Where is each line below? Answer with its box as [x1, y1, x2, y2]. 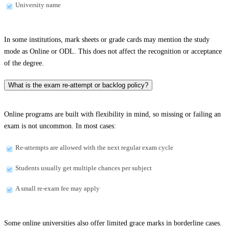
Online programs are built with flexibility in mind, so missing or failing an [4, 110, 221, 118]
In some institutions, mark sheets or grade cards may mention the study [4, 36, 210, 44]
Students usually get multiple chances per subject [15, 164, 152, 172]
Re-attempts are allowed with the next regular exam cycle [15, 143, 173, 151]
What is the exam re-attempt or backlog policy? [8, 81, 148, 89]
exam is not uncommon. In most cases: [4, 122, 116, 130]
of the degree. [4, 59, 44, 67]
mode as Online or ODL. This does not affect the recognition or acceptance [4, 48, 222, 56]
